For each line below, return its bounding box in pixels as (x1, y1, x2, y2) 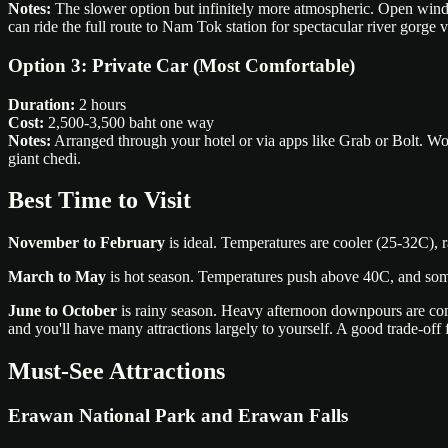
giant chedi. (8, 149, 81, 167)
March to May (8, 268, 106, 286)
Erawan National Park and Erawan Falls (8, 405, 348, 427)
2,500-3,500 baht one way (44, 113, 214, 131)
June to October (8, 302, 117, 320)
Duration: (8, 95, 75, 113)
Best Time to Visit (8, 187, 191, 214)
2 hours (75, 95, 126, 113)
